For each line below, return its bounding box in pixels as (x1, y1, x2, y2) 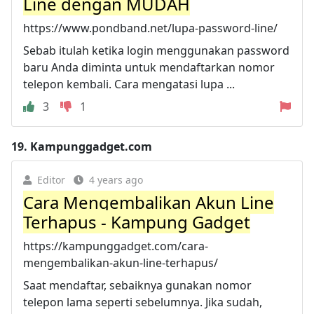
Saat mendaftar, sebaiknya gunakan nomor (23, 277, 252, 293)
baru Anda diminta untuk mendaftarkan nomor (23, 59, 275, 75)
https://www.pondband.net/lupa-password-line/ (23, 20, 278, 36)
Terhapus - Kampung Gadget (23, 210, 250, 233)
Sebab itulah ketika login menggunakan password (23, 42, 289, 58)
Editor (37, 172, 65, 186)
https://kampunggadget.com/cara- (23, 238, 208, 254)
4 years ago (89, 172, 143, 186)
